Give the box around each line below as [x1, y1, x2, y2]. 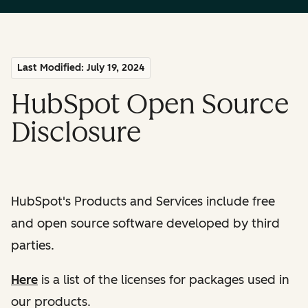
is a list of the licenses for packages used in [38, 272, 289, 287]
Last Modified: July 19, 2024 [17, 61, 144, 74]
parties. [11, 237, 58, 253]
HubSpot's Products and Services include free [11, 193, 275, 209]
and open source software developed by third [11, 215, 280, 231]
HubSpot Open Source [11, 87, 289, 120]
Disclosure [11, 115, 141, 148]
